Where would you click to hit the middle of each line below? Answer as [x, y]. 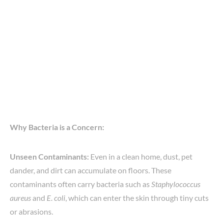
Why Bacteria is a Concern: [57, 127]
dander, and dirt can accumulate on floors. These [91, 170]
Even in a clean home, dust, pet [141, 156]
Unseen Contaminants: [49, 156]
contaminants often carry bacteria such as [81, 184]
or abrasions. [31, 211]
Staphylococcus [176, 184]
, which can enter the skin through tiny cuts [137, 197]
